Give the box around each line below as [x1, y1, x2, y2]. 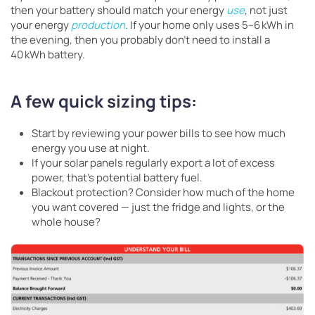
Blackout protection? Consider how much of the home [32, 185, 295, 200]
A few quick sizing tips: [11, 89, 197, 112]
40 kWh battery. [11, 47, 87, 62]
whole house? [32, 214, 101, 229]
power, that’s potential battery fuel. [32, 170, 202, 185]
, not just [245, 3, 288, 18]
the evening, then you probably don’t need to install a [11, 32, 270, 47]
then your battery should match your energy [11, 3, 226, 18]
